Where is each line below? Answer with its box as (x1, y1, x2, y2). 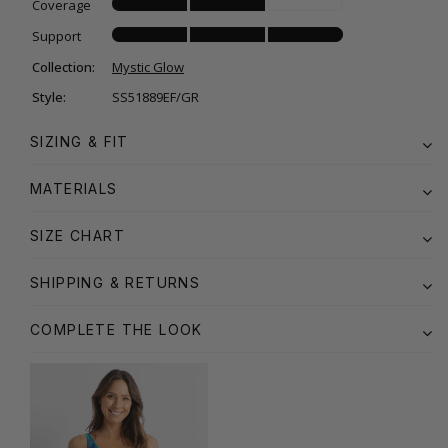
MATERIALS (30, 179, 118, 197)
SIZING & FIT (30, 132, 129, 150)
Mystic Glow (112, 57, 184, 76)
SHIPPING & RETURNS (30, 273, 201, 291)
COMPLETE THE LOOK (30, 320, 203, 338)
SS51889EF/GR (112, 87, 199, 106)
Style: (32, 87, 66, 106)
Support (32, 26, 81, 45)
